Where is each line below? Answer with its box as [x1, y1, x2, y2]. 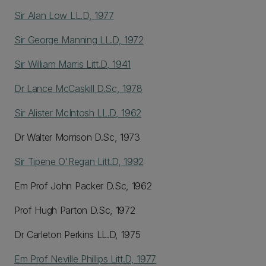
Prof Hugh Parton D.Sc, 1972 [14, 204, 135, 216]
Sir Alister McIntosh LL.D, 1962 [14, 107, 142, 119]
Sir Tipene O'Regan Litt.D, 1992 [14, 156, 144, 167]
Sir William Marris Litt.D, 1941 [14, 58, 131, 70]
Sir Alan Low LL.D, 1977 [14, 9, 114, 21]
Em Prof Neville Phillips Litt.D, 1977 [14, 253, 157, 265]
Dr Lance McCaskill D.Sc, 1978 [14, 83, 142, 94]
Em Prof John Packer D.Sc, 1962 [14, 180, 152, 192]
